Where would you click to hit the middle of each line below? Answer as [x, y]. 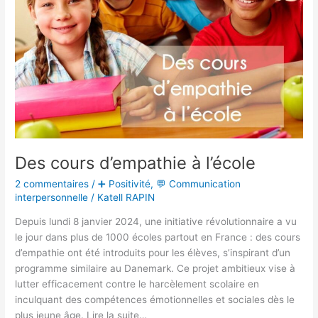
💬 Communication [199, 183]
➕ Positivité [125, 183]
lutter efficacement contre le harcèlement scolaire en [137, 284]
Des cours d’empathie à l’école [136, 163]
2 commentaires [52, 183]
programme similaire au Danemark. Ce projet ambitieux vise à [155, 269]
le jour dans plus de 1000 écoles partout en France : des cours [158, 237]
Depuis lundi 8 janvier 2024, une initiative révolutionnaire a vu [156, 222]
